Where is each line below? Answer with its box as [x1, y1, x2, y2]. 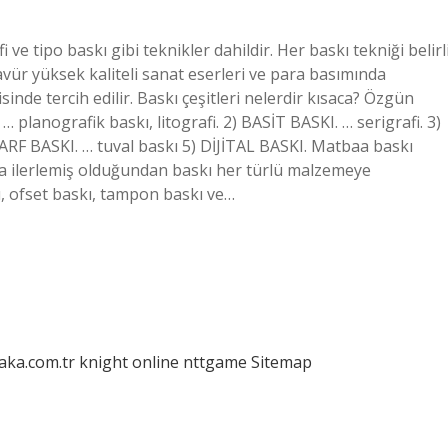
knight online [79, 351, 179, 373]
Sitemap [251, 351, 312, 373]
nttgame [183, 351, 247, 373]
